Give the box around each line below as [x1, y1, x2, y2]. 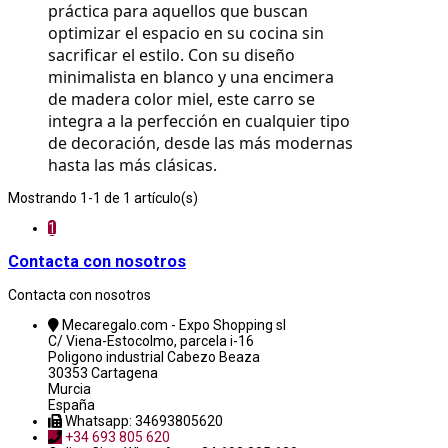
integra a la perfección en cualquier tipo [48, 109, 350, 132]
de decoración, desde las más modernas [48, 131, 353, 154]
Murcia [48, 381, 91, 398]
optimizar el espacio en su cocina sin [48, 21, 324, 44]
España [48, 397, 95, 414]
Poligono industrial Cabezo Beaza [48, 349, 260, 366]
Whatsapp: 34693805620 [65, 413, 223, 430]
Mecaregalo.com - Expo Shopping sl [62, 317, 286, 334]
